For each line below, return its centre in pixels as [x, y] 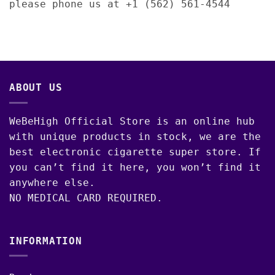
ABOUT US [36, 88]
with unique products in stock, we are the [135, 136]
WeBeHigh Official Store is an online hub [132, 121]
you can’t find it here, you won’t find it [135, 167]
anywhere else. [52, 182]
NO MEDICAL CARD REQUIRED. [86, 198]
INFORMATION [46, 241]
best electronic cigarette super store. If [135, 152]
